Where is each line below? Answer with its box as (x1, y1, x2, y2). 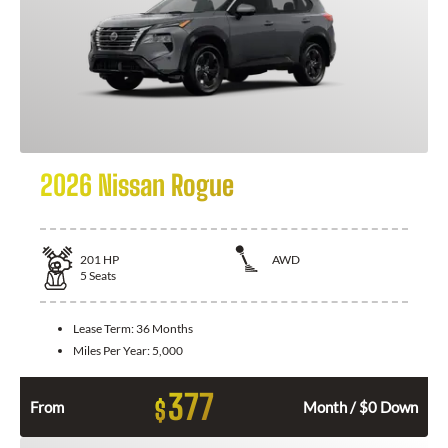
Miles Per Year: (73, 343, 152, 359)
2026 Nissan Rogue (40, 167, 234, 202)
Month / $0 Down (303, 398, 418, 417)
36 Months (136, 321, 193, 337)
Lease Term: (73, 321, 136, 337)
